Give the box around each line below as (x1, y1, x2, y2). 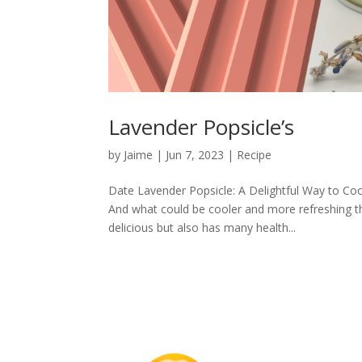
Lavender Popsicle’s (108, 112, 295, 141)
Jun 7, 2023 (166, 146, 225, 162)
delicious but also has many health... (108, 219, 297, 235)
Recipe (237, 146, 272, 162)
